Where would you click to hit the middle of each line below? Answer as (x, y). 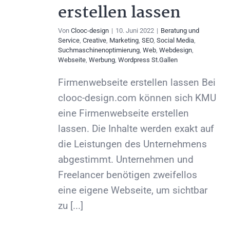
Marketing (124, 41)
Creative (94, 41)
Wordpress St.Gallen (148, 60)
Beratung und (180, 31)
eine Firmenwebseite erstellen (123, 113)
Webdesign (176, 50)
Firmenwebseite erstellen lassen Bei (137, 83)
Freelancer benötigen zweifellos (128, 175)
